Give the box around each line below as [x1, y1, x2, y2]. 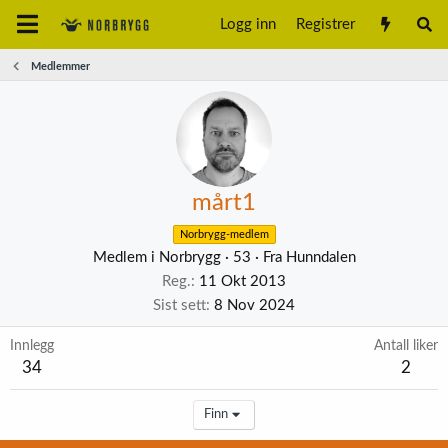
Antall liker [374, 339, 438, 353]
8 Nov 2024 [214, 298, 295, 313]
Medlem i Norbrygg [92, 250, 221, 265]
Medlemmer [30, 61, 90, 72]
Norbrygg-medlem [179, 229, 269, 240]
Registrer [296, 16, 356, 32]
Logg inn [220, 16, 277, 32]
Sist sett [153, 298, 206, 313]
